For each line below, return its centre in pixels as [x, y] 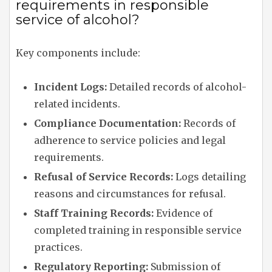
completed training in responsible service [138, 230]
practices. [58, 247]
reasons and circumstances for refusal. [130, 194]
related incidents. [77, 104]
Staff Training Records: [94, 213]
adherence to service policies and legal [130, 141]
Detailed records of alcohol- [177, 87]
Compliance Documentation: [107, 124]
